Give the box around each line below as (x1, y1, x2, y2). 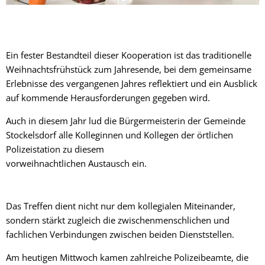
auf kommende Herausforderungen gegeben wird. (6, 91, 210, 104)
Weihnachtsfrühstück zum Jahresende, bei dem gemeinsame (6, 63, 251, 75)
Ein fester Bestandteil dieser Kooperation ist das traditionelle (6, 49, 251, 61)
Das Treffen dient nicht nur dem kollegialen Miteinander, (6, 199, 235, 212)
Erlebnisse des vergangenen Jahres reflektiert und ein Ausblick (6, 77, 257, 89)
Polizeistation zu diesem (6, 143, 106, 155)
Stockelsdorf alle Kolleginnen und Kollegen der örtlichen (6, 128, 233, 141)
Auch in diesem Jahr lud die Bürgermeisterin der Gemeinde (6, 114, 245, 127)
